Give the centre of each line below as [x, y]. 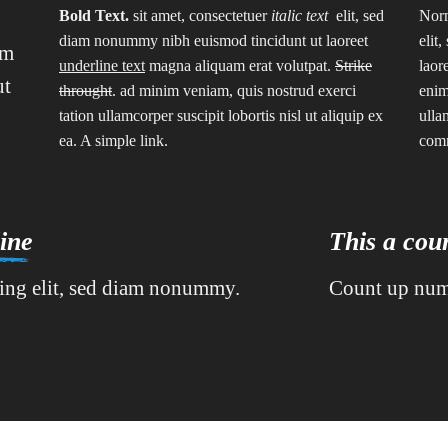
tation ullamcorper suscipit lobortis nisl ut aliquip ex [220, 115]
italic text [303, 15]
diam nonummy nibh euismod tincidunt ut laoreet [213, 40]
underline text [101, 65]
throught [85, 90]
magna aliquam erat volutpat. [239, 65]
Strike [353, 65]
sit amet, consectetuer [199, 15]
